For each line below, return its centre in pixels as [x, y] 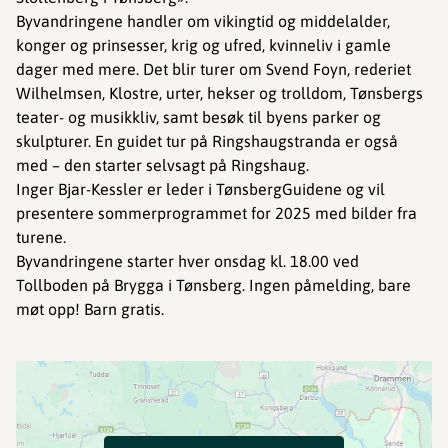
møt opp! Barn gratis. [90, 309]
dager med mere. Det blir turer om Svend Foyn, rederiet [213, 69]
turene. [41, 237]
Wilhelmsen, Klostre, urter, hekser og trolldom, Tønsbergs [219, 93]
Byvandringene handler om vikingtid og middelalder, [203, 21]
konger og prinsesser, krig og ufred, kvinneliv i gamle [203, 45]
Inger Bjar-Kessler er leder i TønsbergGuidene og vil [200, 189]
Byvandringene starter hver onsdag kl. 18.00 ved [187, 261]
